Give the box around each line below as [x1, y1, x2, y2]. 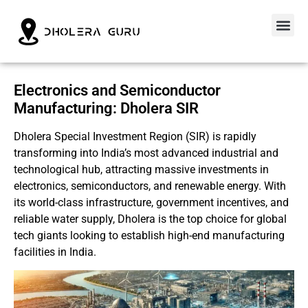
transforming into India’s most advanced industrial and [14, 146, 278, 160]
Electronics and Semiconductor [14, 82, 221, 100]
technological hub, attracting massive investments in [14, 163, 269, 177]
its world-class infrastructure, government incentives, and [14, 196, 289, 210]
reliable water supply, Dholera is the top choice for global [14, 212, 287, 226]
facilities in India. [14, 245, 96, 259]
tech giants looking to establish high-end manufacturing [14, 229, 285, 243]
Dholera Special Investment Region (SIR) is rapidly [14, 130, 256, 144]
